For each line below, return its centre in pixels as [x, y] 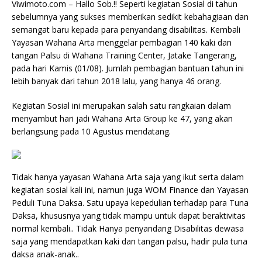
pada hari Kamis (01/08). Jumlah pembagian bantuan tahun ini [128, 68]
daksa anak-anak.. [45, 254]
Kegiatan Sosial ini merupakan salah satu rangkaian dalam [121, 106]
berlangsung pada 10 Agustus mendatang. [91, 131]
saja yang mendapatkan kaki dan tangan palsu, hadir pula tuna [130, 241]
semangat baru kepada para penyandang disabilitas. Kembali [126, 30]
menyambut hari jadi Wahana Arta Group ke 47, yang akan [122, 118]
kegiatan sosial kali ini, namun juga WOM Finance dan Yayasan [130, 190]
